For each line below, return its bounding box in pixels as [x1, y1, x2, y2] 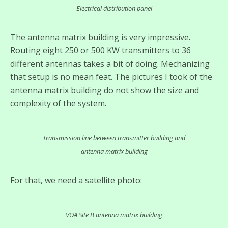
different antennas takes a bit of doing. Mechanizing [10, 58, 210, 70]
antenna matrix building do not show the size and [10, 84, 199, 96]
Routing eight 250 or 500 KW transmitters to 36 [10, 45, 191, 56]
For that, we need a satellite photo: [10, 175, 142, 186]
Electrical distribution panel [76, 4, 152, 13]
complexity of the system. [10, 98, 106, 109]
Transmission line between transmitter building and [43, 133, 185, 143]
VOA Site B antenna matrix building [66, 210, 162, 220]
